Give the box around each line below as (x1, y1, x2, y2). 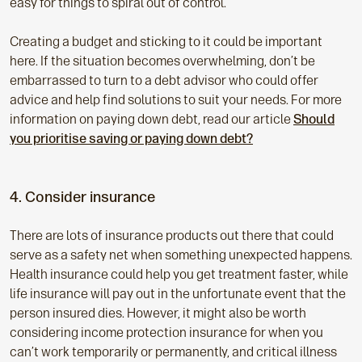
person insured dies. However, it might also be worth (10, 305, 306, 322)
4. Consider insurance (10, 188, 155, 207)
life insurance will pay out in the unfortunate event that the (10, 286, 346, 302)
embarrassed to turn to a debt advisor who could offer (10, 73, 318, 89)
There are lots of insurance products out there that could (10, 228, 334, 244)
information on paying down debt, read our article (10, 112, 293, 128)
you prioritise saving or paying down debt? (10, 131, 253, 147)
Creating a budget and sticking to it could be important (10, 34, 322, 50)
